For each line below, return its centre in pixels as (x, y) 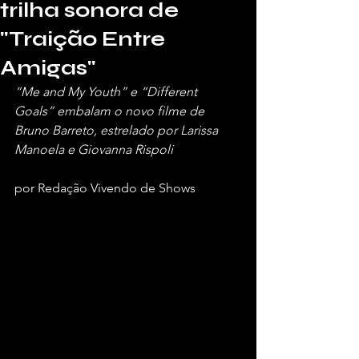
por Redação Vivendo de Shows (105, 188)
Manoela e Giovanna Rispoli (94, 149)
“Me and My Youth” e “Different (107, 92)
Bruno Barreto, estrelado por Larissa (118, 130)
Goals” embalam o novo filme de (111, 111)
